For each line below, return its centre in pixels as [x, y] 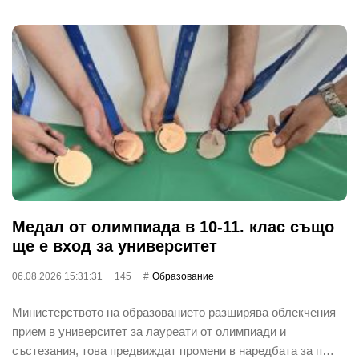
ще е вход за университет [115, 246]
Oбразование [183, 276]
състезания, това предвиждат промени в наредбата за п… [173, 350]
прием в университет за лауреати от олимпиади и [149, 331]
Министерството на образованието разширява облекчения [174, 312]
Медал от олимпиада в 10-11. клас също [173, 226]
